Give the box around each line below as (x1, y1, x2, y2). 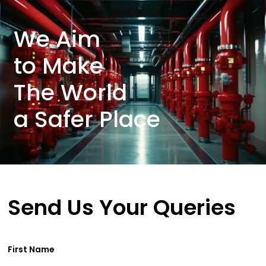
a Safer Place (13, 103, 160, 135)
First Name (8, 243, 55, 255)
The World (13, 76, 127, 108)
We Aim (13, 23, 100, 55)
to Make (13, 49, 103, 81)
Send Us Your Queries (8, 192, 236, 223)
